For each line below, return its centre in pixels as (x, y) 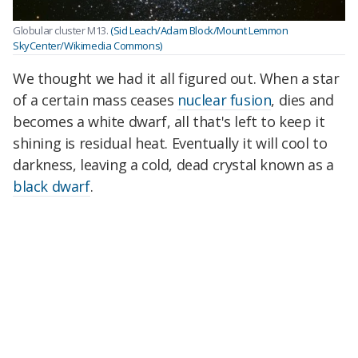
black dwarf (52, 186)
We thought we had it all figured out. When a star (176, 78)
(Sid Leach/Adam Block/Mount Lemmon (199, 31)
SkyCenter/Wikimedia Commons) (88, 46)
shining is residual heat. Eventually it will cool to (170, 143)
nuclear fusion (225, 99)
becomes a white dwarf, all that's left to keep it (169, 121)
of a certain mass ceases (95, 99)
